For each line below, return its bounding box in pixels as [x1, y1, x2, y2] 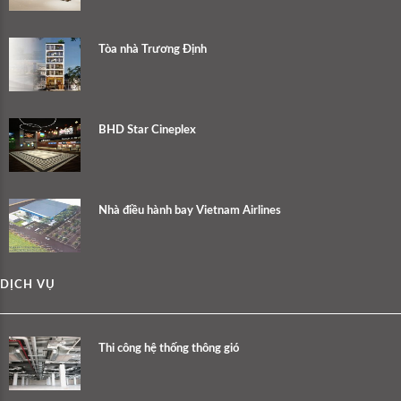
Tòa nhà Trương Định [98, 43, 207, 55]
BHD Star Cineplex [98, 124, 196, 136]
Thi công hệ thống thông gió [98, 342, 239, 354]
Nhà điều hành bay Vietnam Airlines [98, 204, 281, 217]
